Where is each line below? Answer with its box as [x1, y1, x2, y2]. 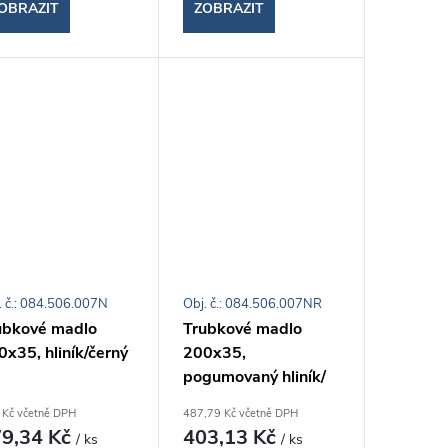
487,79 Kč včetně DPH [183, 406, 299, 422]
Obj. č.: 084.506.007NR [183, 295, 323, 314]
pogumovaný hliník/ [183, 366, 327, 389]
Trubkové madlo [183, 318, 303, 341]
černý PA [183, 390, 250, 413]
